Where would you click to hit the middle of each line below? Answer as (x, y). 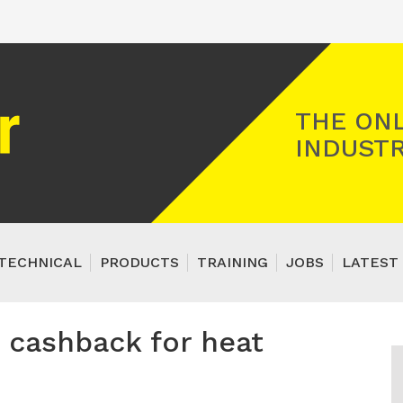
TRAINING (233, 262)
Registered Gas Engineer (107, 109)
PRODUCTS (139, 262)
